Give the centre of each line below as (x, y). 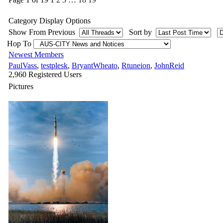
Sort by (141, 32)
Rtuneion (136, 65)
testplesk (54, 65)
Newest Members (36, 54)
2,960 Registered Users (45, 74)
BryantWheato (95, 65)
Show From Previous (43, 32)
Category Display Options (50, 20)
